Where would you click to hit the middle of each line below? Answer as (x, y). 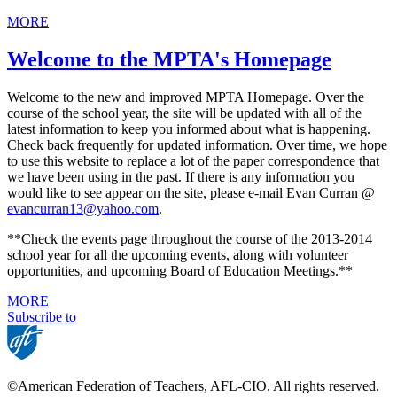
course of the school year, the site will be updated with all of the (184, 113)
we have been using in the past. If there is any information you (181, 177)
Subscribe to (42, 317)
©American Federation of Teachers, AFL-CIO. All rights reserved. (193, 386)
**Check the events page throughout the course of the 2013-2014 (190, 239)
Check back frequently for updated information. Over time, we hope (197, 145)
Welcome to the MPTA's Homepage (169, 60)
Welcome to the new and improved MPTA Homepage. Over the (186, 97)
